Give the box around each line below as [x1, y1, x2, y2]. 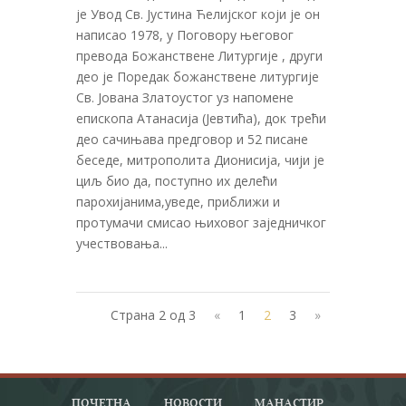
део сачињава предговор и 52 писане [76, 130, 308, 148]
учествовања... [76, 234, 168, 252]
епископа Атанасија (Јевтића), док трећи [76, 109, 326, 127]
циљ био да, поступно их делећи [76, 171, 277, 189]
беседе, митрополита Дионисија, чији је [76, 150, 324, 169]
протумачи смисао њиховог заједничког [76, 213, 326, 231]
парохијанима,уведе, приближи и [76, 192, 280, 210]
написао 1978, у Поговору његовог [76, 25, 294, 43]
